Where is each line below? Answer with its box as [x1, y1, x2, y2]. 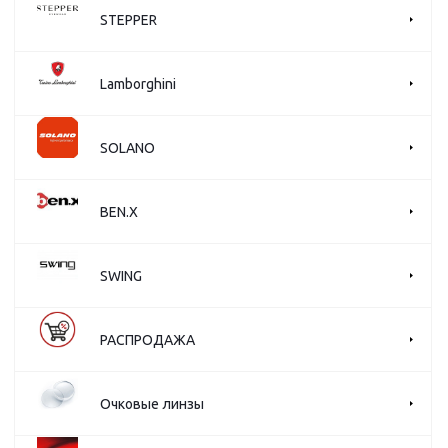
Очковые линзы [100, 395, 204, 412]
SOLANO [100, 139, 155, 156]
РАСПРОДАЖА [100, 331, 195, 348]
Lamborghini [100, 75, 176, 92]
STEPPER [100, 11, 157, 28]
